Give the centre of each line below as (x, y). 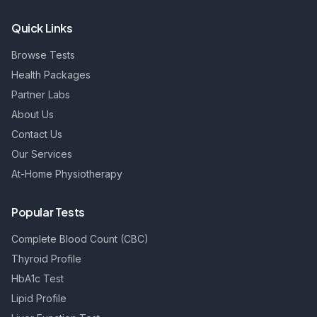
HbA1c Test (38, 278)
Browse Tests (43, 55)
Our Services (42, 154)
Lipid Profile (39, 298)
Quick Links (42, 28)
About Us (33, 114)
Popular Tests (48, 212)
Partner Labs (41, 94)
